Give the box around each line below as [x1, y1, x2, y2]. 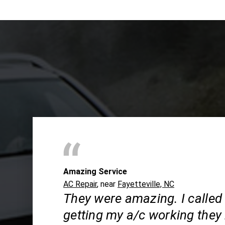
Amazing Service [63, 167, 127, 177]
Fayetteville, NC [118, 179, 174, 189]
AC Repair [63, 179, 97, 189]
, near [97, 179, 118, 189]
